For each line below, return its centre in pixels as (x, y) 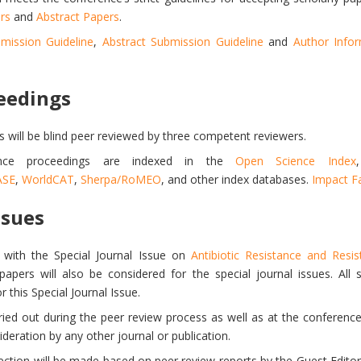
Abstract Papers (78, 17)
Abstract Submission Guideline (183, 41)
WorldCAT (48, 179)
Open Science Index (296, 161)
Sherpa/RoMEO (121, 179)
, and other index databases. (237, 179)
